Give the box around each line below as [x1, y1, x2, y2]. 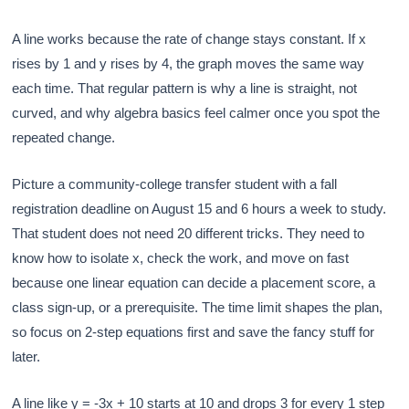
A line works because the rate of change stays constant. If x [12, 31, 367, 47]
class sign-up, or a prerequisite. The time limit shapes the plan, [12, 299, 383, 316]
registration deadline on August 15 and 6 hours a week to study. [12, 201, 387, 217]
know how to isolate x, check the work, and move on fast [12, 250, 350, 267]
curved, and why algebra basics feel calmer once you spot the [12, 105, 381, 121]
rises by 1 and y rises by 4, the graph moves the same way [12, 56, 365, 72]
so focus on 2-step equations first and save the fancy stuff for [12, 324, 375, 341]
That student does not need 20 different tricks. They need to [12, 225, 365, 242]
